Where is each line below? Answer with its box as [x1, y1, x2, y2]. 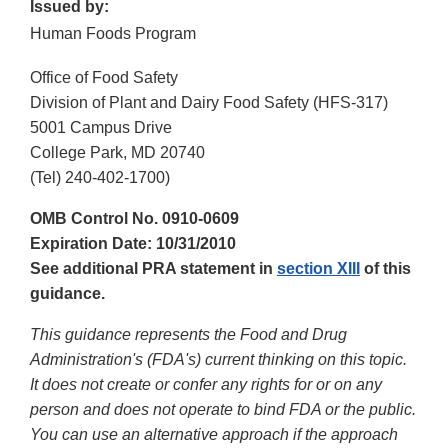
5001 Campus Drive [30, 119, 172, 137]
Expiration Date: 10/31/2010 [30, 235, 236, 253]
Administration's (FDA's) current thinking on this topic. [30, 351, 407, 369]
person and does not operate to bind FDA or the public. [30, 401, 416, 419]
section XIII [277, 260, 360, 278]
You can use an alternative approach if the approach [30, 426, 398, 444]
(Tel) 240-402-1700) [30, 169, 170, 187]
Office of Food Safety [30, 69, 178, 87]
